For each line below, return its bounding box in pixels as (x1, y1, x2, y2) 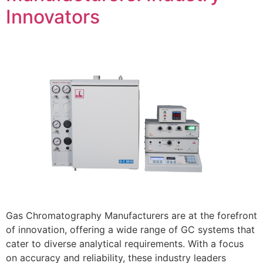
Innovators (6, 5, 100, 28)
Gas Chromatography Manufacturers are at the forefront (6, 210, 257, 222)
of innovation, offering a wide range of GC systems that (6, 224, 255, 236)
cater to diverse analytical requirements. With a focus (6, 238, 244, 250)
